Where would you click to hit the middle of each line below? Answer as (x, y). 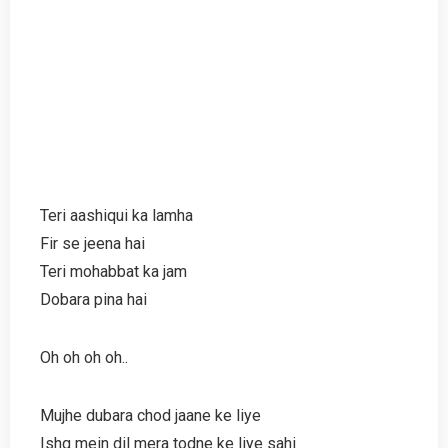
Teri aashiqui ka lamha (116, 215)
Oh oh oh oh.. (84, 357)
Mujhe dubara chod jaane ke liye (150, 415)
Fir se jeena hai (92, 243)
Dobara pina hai (93, 299)
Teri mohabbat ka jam (113, 271)
